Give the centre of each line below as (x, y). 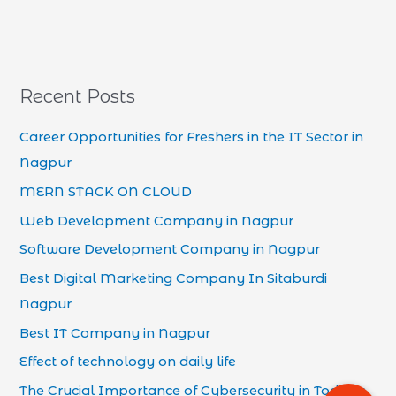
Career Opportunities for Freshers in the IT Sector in (192, 137)
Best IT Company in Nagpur (115, 333)
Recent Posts (78, 97)
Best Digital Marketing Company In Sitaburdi (174, 278)
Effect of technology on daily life (128, 362)
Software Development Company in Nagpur (170, 250)
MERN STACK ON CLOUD (106, 191)
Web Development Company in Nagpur (157, 221)
